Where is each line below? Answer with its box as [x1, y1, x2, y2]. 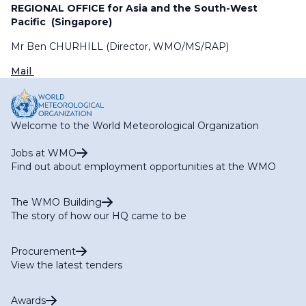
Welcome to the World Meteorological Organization [11, 119, 259, 132]
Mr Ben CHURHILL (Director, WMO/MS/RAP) [11, 40, 229, 53]
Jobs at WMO [11, 146, 76, 159]
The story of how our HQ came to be [11, 209, 186, 222]
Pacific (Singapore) [11, 16, 112, 28]
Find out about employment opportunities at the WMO [11, 160, 276, 173]
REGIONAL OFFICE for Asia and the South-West [11, 2, 258, 14]
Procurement [11, 245, 76, 258]
